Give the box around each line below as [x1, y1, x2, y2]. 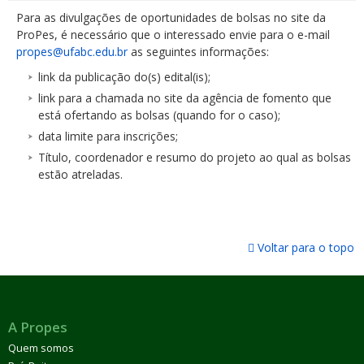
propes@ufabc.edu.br [16, 44, 128, 60]
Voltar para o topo [254, 240, 354, 256]
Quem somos [8, 341, 74, 356]
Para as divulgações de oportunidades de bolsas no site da [16, 10, 326, 26]
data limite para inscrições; [38, 128, 178, 145]
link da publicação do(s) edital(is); [38, 69, 210, 85]
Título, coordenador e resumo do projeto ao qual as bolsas [38, 149, 351, 166]
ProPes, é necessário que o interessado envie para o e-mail [16, 27, 330, 43]
